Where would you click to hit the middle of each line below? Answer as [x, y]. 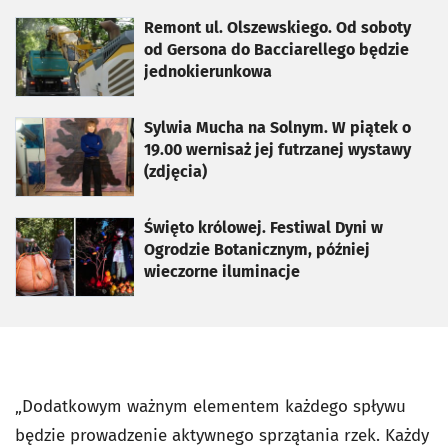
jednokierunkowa [208, 71]
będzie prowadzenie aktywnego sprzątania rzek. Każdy [222, 435]
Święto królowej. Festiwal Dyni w [263, 227]
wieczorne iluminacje [222, 271]
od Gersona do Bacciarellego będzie [276, 49]
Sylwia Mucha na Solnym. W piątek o [277, 127]
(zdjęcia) [175, 171]
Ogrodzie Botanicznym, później [257, 249]
